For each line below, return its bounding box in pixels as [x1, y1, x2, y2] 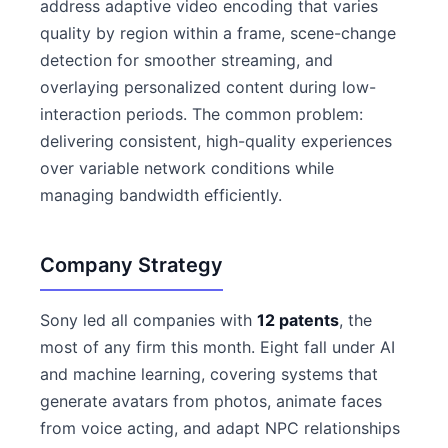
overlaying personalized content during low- [40, 77, 376, 97]
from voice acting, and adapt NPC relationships [40, 418, 400, 438]
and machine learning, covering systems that [40, 364, 378, 384]
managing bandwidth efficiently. [40, 185, 282, 205]
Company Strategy [40, 253, 223, 277]
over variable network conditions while [40, 158, 334, 178]
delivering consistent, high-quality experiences [40, 131, 392, 151]
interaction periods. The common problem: [40, 104, 363, 124]
